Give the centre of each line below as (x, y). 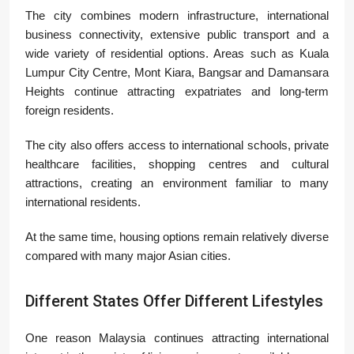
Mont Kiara (163, 73)
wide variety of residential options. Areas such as (162, 54)
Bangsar (220, 73)
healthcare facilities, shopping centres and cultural (177, 164)
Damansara (299, 73)
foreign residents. (70, 111)
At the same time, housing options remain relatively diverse (177, 237)
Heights (45, 92)
